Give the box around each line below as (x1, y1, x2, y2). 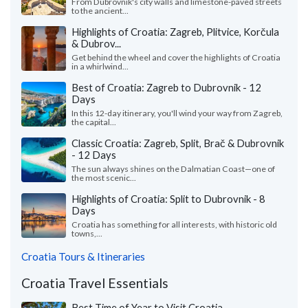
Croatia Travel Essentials (21, 275, 168, 291)
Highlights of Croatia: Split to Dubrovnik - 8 (71, 192, 265, 206)
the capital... (71, 117, 116, 128)
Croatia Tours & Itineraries (21, 250, 145, 263)
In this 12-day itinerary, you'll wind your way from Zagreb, (71, 108, 283, 119)
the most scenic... (71, 173, 136, 184)
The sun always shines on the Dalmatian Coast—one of (71, 164, 275, 175)
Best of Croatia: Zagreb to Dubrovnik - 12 (71, 81, 261, 94)
